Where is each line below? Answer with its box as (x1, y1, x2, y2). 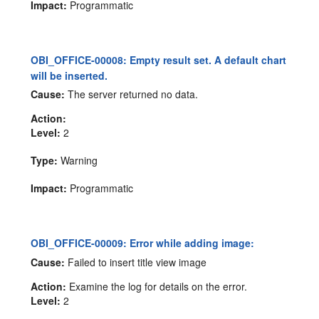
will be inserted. (31, 68, 108, 83)
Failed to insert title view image (65, 255, 207, 270)
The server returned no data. (65, 87, 199, 102)
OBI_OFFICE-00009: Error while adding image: (31, 236, 255, 251)
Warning (58, 153, 98, 168)
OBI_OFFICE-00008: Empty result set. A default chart (31, 52, 287, 67)
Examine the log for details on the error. (66, 279, 248, 294)
